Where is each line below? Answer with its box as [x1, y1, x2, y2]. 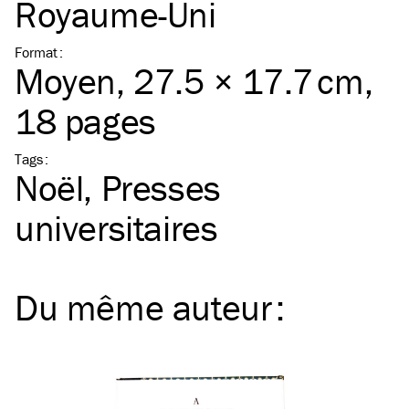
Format [15, 43, 58, 61]
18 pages [15, 99, 156, 143]
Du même [15, 285, 173, 330]
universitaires [15, 205, 218, 250]
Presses [100, 165, 221, 210]
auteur [172, 285, 272, 330]
